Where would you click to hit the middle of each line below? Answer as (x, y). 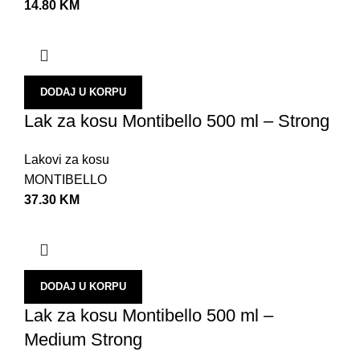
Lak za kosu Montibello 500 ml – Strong (177, 121)
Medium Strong (83, 339)
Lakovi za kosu (67, 159)
